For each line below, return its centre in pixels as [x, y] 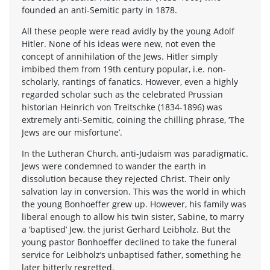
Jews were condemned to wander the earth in [114, 166]
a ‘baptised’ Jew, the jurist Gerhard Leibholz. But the [126, 229]
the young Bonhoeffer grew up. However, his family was [134, 204]
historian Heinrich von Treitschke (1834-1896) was [122, 107]
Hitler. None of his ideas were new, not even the [119, 43]
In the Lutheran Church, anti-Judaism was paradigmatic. [135, 153]
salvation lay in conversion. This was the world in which [134, 191]
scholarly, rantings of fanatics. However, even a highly [130, 81]
